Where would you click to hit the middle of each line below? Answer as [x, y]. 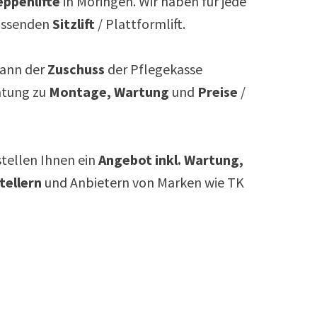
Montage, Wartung [109, 91]
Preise [218, 91]
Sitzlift [74, 23]
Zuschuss [76, 69]
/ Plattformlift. [142, 23]
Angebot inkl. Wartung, [171, 159]
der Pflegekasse [154, 69]
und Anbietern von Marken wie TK [143, 182]
